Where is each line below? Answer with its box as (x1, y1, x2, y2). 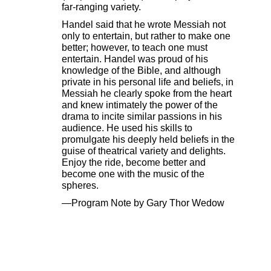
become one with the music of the (62, 169, 204, 180)
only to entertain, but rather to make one (62, 31, 230, 42)
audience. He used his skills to (62, 123, 192, 134)
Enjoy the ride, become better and (62, 157, 206, 168)
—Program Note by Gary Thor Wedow (62, 198, 224, 209)
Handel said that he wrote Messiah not (62, 19, 226, 30)
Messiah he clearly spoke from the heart (62, 88, 232, 99)
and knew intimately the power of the (62, 100, 218, 111)
